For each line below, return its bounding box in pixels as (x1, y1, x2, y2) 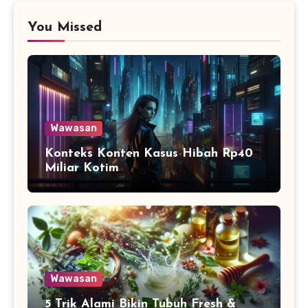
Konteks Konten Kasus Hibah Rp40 (45, 147, 253, 161)
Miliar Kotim (45, 162, 119, 175)
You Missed (27, 21, 102, 35)
